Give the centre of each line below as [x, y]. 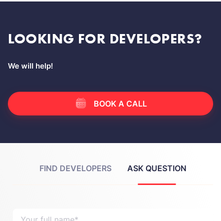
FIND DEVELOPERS [75, 168]
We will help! [31, 66]
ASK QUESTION [157, 168]
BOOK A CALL [120, 104]
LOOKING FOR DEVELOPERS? [105, 39]
